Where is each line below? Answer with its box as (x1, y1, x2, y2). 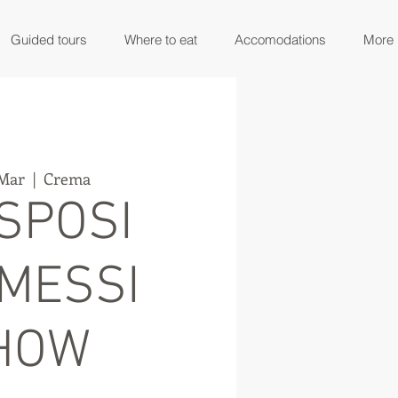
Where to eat (123, 31, 197, 48)
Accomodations (234, 31, 326, 48)
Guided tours (10, 31, 87, 48)
